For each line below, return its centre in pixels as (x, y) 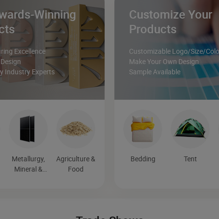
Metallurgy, (29, 159)
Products (153, 29)
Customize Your (171, 14)
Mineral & (29, 169)
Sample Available (155, 72)
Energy (28, 179)
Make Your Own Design (164, 62)
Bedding (143, 159)
